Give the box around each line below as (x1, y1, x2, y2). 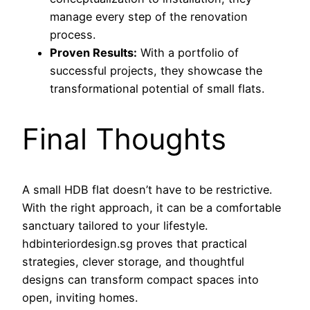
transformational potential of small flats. (50, 82, 264, 96)
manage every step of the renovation (50, 10, 248, 24)
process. (50, 28, 95, 42)
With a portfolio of (137, 46, 239, 60)
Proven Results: (50, 46, 137, 60)
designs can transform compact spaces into (22, 272, 259, 286)
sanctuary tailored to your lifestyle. (22, 218, 208, 232)
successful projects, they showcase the (50, 64, 262, 78)
